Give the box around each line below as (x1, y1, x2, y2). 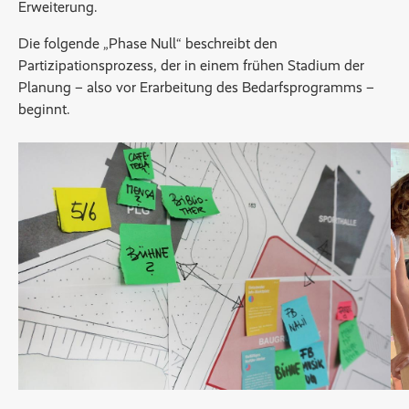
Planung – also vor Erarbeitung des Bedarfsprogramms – (18, 79, 374, 96)
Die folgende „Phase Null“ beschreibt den (18, 35, 278, 52)
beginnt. (18, 100, 70, 118)
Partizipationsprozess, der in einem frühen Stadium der (18, 57, 364, 74)
